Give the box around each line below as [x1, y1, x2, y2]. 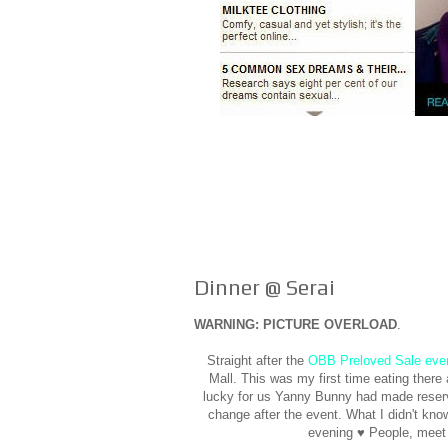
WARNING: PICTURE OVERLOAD [194, 317, 397, 333]
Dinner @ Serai [194, 274, 335, 301]
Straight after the [206, 353, 308, 369]
